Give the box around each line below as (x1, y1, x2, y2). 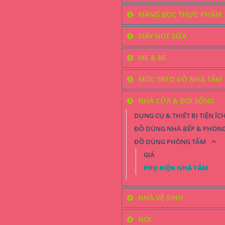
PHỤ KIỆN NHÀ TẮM (144, 163, 208, 172)
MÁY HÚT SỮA (138, 31, 186, 41)
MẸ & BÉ (138, 52, 166, 62)
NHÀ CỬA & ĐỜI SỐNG (138, 95, 214, 105)
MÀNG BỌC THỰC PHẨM (138, 9, 221, 19)
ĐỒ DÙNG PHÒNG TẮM (134, 137, 206, 146)
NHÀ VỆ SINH (138, 192, 183, 202)
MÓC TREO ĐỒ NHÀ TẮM (138, 74, 222, 84)
